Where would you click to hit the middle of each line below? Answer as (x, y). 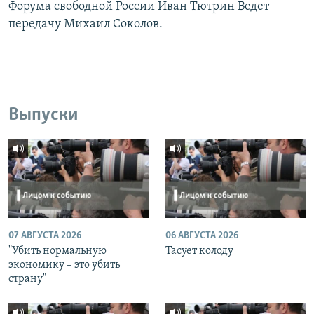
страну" (27, 279)
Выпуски (43, 115)
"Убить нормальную (57, 251)
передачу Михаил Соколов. (86, 24)
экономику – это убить (64, 265)
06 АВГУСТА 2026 (202, 235)
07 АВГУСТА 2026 (45, 235)
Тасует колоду (199, 251)
